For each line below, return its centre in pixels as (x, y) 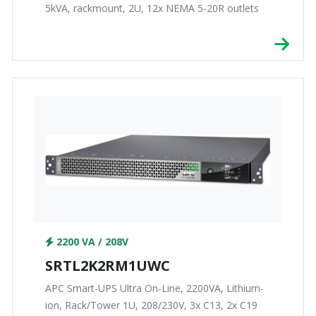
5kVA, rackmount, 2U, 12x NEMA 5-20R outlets (152, 8)
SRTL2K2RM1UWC (108, 266)
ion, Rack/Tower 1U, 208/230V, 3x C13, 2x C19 (151, 305)
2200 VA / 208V (91, 242)
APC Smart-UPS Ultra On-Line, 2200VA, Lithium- (154, 288)
